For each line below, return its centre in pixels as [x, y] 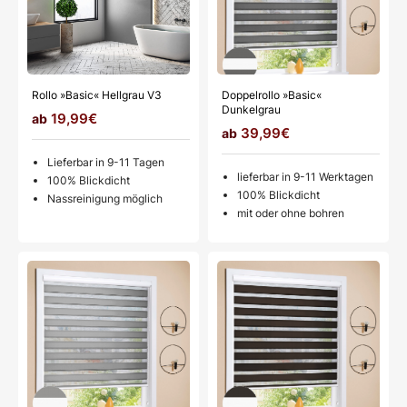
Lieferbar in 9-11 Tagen [106, 163]
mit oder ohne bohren [291, 213]
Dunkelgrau [251, 110]
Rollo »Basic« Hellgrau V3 [97, 95]
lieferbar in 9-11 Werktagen [305, 177]
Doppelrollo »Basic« [272, 95]
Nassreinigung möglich [105, 199]
